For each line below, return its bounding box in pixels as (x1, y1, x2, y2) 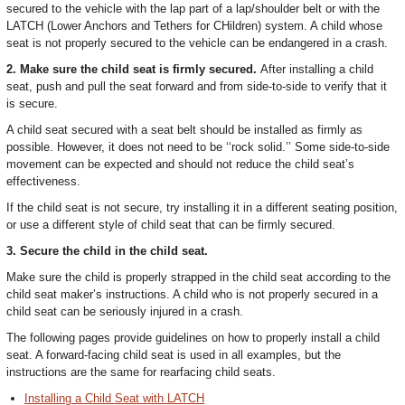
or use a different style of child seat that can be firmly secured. (6, 218, 335, 231)
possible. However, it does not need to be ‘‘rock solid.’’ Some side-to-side (6, 140, 390, 154)
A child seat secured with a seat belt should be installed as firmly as (6, 123, 363, 137)
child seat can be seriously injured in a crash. (6, 305, 243, 318)
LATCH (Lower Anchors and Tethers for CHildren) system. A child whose (6, 19, 382, 33)
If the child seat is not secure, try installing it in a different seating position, (6, 201, 398, 214)
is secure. (6, 97, 58, 110)
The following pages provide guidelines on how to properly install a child (6, 331, 380, 344)
